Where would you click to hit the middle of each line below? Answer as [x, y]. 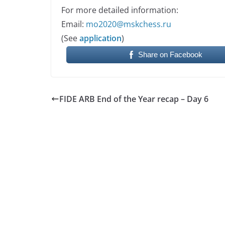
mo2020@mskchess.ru [129, 24]
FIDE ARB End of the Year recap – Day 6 [134, 99]
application [99, 38]
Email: [74, 24]
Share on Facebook [171, 54]
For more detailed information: [120, 10]
